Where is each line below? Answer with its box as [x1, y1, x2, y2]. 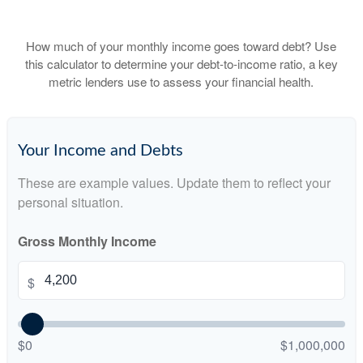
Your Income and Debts [18, 143, 183, 159]
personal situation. [18, 193, 123, 211]
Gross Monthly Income [18, 232, 156, 250]
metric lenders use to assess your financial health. [49, 73, 314, 90]
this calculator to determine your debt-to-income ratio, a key [24, 55, 338, 72]
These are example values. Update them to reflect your [18, 173, 331, 192]
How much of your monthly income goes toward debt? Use [26, 37, 337, 54]
